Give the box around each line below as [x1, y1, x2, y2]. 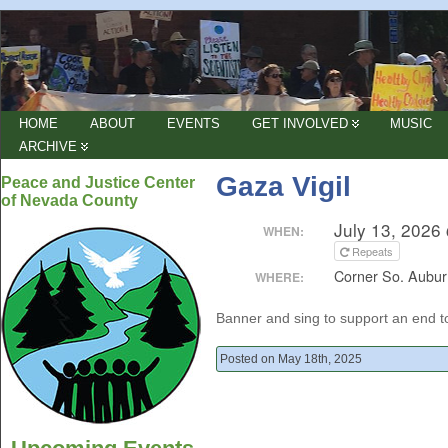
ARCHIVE [19, 139, 77, 154]
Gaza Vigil [216, 171, 351, 202]
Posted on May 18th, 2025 [220, 353, 362, 366]
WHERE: [255, 268, 304, 286]
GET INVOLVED [252, 116, 348, 131]
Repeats [352, 242, 396, 259]
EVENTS [167, 116, 220, 131]
